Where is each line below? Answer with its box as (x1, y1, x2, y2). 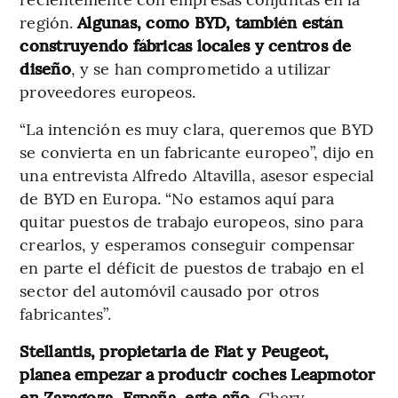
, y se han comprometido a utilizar (70, 57, 331, 80)
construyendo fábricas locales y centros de (20, 34, 352, 57)
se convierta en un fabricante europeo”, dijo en (20, 140, 375, 163)
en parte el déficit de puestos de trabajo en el (20, 256, 365, 279)
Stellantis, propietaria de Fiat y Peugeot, (20, 339, 330, 362)
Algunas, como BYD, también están (77, 11, 343, 34)
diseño (20, 57, 71, 80)
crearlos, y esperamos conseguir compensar (20, 233, 355, 256)
